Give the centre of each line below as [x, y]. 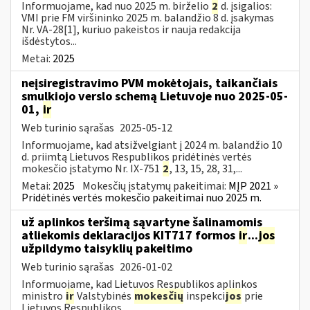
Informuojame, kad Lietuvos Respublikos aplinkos [139, 284]
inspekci [204, 296]
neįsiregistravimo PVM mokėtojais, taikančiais [149, 83]
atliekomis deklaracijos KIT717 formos [130, 235]
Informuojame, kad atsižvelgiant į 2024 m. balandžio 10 [152, 145]
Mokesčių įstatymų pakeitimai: [155, 186]
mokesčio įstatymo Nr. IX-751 [92, 168]
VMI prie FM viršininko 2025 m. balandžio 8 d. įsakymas [148, 18]
